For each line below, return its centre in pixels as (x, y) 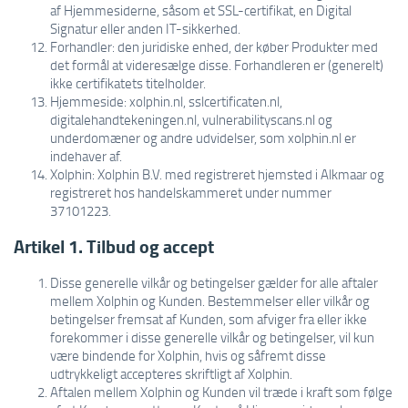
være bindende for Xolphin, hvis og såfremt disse (188, 355)
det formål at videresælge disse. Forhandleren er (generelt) (217, 65)
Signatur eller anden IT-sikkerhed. (145, 28)
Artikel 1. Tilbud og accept (114, 246)
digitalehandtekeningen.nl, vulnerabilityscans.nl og (191, 119)
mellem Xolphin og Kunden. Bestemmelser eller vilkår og (210, 301)
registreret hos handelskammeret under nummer (191, 192)
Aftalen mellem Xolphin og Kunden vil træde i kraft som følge (221, 392)
